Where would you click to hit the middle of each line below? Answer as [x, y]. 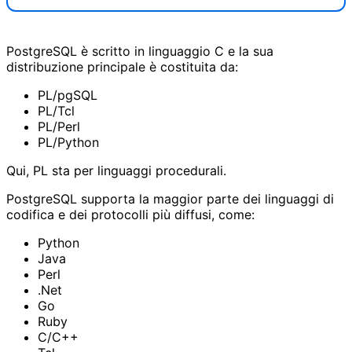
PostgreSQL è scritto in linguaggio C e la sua [140, 51]
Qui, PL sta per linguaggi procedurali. [116, 170]
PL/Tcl [56, 110]
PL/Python [68, 142]
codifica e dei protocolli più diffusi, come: [130, 214]
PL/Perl [59, 126]
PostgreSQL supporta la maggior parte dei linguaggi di [170, 198]
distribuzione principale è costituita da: [122, 66]
